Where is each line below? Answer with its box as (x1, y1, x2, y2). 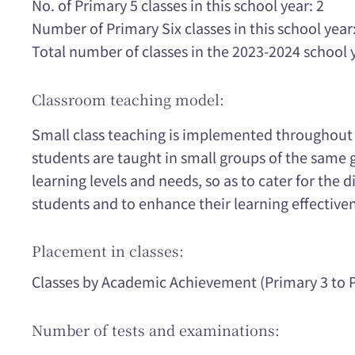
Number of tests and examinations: (32, 319, 280, 340)
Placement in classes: (32, 240, 184, 261)
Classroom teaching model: (32, 88, 224, 109)
